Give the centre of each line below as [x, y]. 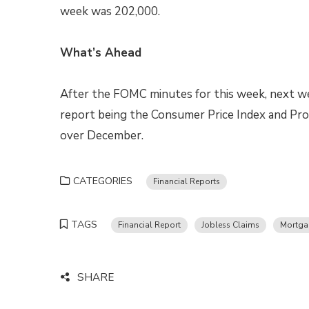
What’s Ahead [101, 53]
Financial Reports [187, 181]
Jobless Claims [230, 225]
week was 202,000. [110, 11]
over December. [102, 136]
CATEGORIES [103, 181]
